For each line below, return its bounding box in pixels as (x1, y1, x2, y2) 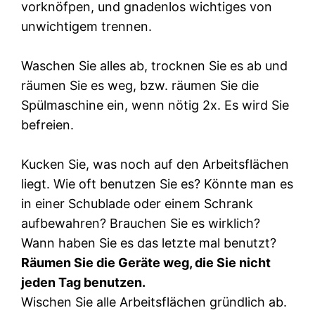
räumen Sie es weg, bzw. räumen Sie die (21, 77, 259, 93)
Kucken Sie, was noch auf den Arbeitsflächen (21, 156, 290, 172)
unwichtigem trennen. (21, 18, 153, 34)
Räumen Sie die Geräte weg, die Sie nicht (21, 255, 271, 270)
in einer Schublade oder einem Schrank (21, 195, 254, 211)
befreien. (21, 117, 75, 132)
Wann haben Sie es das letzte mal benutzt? (21, 235, 277, 250)
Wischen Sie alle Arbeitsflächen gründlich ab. (21, 294, 288, 309)
